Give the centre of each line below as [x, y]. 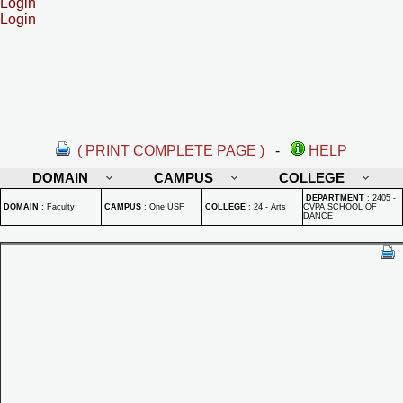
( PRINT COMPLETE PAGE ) [171, 151]
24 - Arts [270, 207]
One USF [167, 207]
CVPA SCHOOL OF [340, 207]
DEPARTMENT [335, 198]
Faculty [61, 207]
